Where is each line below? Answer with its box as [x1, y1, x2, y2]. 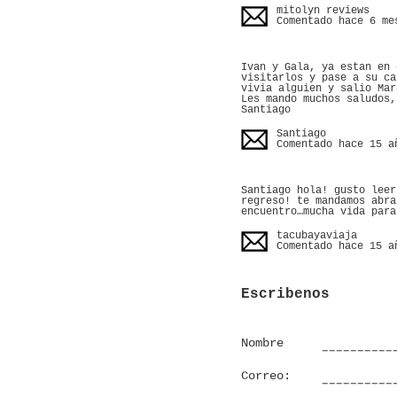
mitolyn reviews [276, 4, 370, 17]
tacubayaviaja [276, 230, 357, 242]
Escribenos [241, 286, 330, 302]
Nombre [241, 336, 284, 350]
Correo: [241, 369, 291, 383]
